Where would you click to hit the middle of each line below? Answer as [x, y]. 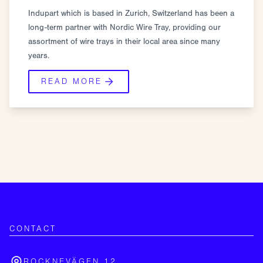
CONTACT [33, 229]
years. [39, 55]
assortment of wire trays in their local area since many [124, 41]
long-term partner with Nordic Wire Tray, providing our [124, 27]
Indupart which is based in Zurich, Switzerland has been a [131, 13]
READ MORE [72, 81]
